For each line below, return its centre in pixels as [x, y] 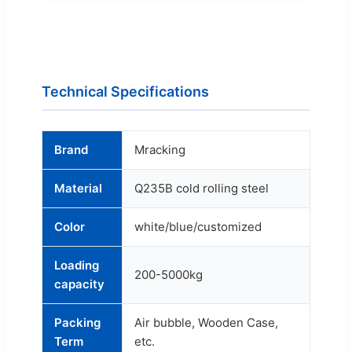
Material [78, 189]
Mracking [160, 150]
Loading [77, 266]
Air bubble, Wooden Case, [206, 323]
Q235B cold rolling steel [202, 189]
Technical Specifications [125, 92]
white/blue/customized [198, 227]
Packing [77, 323]
